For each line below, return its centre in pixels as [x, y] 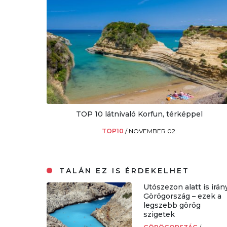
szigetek [159, 215]
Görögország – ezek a [183, 196]
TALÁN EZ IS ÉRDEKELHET [123, 171]
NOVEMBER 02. [153, 131]
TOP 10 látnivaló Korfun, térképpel [140, 114]
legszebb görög [172, 205]
